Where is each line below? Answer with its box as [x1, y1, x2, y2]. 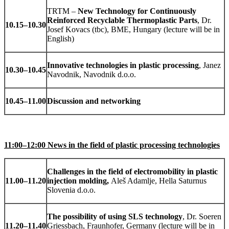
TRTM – [47, 7, 78, 16]
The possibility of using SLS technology [47, 212, 182, 221]
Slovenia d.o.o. [47, 186, 96, 195]
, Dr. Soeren [182, 212, 221, 221]
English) [47, 34, 74, 43]
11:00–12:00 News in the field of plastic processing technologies [4, 141, 220, 150]
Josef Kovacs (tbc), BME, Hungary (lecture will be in [47, 25, 220, 34]
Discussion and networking [47, 97, 141, 106]
